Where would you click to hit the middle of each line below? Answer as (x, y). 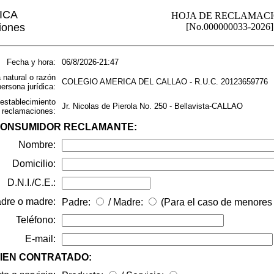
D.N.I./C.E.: (31, 183)
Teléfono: (35, 220)
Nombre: (37, 145)
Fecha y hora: (31, 62)
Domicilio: (34, 164)
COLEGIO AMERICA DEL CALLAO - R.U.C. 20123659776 (165, 82)
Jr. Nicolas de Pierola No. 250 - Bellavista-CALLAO (152, 106)
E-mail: (40, 239)
